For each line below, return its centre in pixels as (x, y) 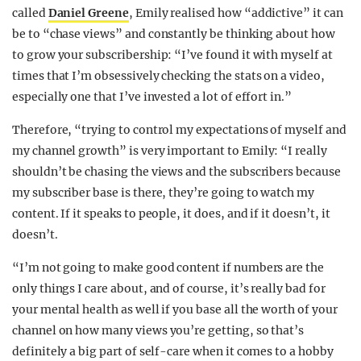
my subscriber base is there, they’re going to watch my (163, 193)
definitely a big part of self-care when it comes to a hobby (173, 351)
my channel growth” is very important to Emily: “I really (170, 151)
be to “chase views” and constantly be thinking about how (174, 34)
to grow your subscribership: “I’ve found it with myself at (172, 55)
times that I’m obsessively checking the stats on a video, (168, 76)
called (30, 13)
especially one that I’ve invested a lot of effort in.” (152, 97)
